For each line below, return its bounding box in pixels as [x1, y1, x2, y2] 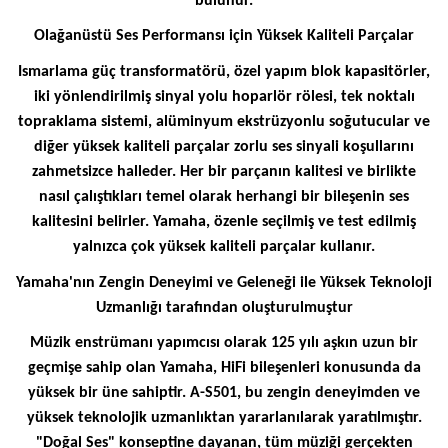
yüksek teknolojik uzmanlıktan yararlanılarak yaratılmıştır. [26, 410, 422, 427]
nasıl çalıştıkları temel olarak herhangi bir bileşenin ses [39, 188, 409, 205]
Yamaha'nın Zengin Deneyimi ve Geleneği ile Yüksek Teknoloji [16, 274, 432, 291]
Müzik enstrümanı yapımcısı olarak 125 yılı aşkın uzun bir [30, 335, 418, 352]
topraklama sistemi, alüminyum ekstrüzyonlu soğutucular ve [18, 113, 430, 130]
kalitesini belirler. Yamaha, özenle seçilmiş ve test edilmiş [32, 213, 416, 230]
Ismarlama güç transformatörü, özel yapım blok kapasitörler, [18, 63, 430, 80]
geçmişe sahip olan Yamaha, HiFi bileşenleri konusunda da [27, 360, 421, 377]
